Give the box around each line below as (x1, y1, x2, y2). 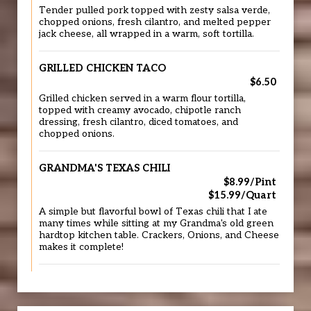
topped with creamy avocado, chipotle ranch (39, 105, 241, 116)
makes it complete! (39, 242, 124, 253)
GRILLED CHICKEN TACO (39, 62, 166, 74)
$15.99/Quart (208, 190, 276, 201)
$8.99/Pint (224, 176, 276, 188)
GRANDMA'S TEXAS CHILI (39, 162, 170, 174)
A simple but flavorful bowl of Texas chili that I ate (39, 206, 267, 217)
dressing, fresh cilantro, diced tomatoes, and (39, 117, 238, 128)
